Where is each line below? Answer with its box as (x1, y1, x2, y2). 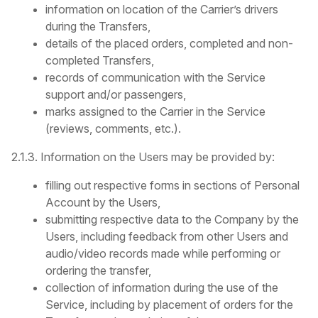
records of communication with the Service (45, 70, 265, 85)
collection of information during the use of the (45, 280, 278, 295)
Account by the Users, (45, 195, 160, 210)
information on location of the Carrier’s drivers (45, 2, 278, 17)
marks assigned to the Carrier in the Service (45, 104, 265, 119)
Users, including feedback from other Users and (45, 229, 288, 244)
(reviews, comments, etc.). (45, 121, 181, 136)
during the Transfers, (45, 19, 150, 34)
